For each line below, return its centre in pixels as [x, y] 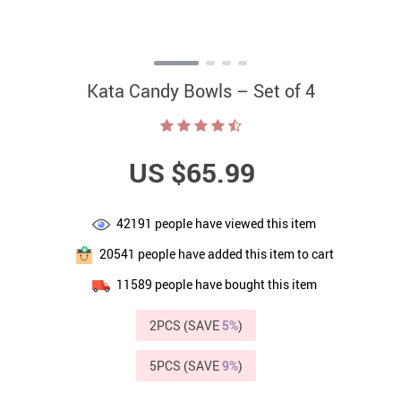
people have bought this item [234, 284]
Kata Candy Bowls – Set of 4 [200, 91]
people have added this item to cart [234, 253]
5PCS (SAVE [186, 366]
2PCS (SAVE [186, 325]
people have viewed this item [234, 223]
